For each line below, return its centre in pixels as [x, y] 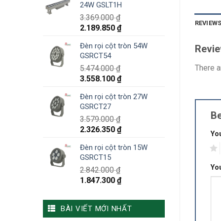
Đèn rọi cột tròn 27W [114, 97]
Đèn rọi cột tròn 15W [114, 148]
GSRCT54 [95, 56]
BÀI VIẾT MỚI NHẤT [96, 209]
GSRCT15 [95, 158]
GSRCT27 [95, 107]
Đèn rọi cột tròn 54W [114, 46]
